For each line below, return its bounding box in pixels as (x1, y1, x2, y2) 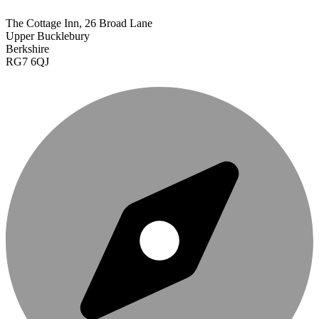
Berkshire (6, 42, 49, 55)
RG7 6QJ (6, 55, 49, 68)
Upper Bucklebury (6, 29, 90, 42)
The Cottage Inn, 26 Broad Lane (6, 16, 152, 29)
